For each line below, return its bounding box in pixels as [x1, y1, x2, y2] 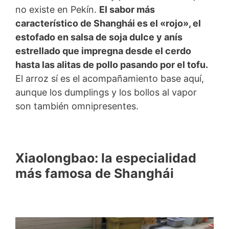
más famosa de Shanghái [15, 166, 174, 181]
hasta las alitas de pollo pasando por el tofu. [15, 59, 208, 70]
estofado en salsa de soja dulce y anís [15, 31, 182, 42]
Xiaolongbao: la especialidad [15, 150, 196, 166]
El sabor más [99, 4, 155, 15]
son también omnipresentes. [15, 100, 139, 111]
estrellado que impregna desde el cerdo [15, 45, 191, 56]
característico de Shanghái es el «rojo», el [15, 17, 201, 29]
